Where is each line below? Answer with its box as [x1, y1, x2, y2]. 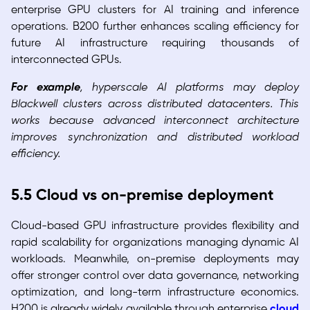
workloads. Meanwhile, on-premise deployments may [11, 253, 299, 266]
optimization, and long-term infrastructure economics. [11, 286, 299, 299]
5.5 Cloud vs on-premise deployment [11, 188, 273, 205]
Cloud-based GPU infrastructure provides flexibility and [11, 220, 299, 232]
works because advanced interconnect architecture [11, 115, 299, 127]
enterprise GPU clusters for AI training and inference [11, 4, 299, 17]
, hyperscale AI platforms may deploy [80, 82, 300, 94]
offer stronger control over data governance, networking [11, 270, 299, 282]
